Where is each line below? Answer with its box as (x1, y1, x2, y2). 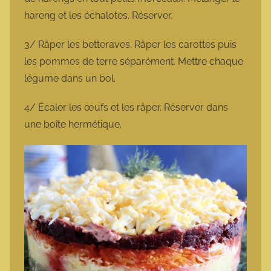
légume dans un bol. (24, 73, 118, 85)
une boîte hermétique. (24, 119, 124, 131)
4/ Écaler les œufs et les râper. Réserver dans (24, 102, 228, 114)
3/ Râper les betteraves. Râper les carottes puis (24, 39, 237, 51)
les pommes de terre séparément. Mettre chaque (24, 56, 243, 68)
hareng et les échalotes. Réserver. (24, 10, 172, 22)
